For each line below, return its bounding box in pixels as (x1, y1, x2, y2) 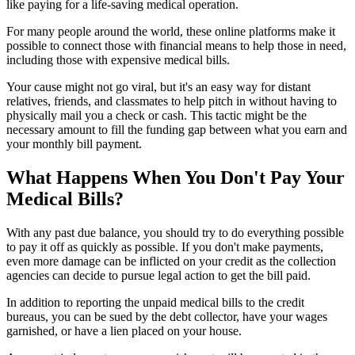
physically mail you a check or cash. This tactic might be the (6, 109, 307, 123)
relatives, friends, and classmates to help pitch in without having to (6, 94, 337, 109)
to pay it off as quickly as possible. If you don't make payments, (6, 240, 323, 254)
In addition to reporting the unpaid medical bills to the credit (6, 296, 304, 310)
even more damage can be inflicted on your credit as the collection (6, 254, 336, 269)
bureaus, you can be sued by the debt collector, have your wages (6, 310, 327, 324)
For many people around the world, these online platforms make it (6, 25, 335, 39)
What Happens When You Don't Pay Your (6, 167, 345, 189)
